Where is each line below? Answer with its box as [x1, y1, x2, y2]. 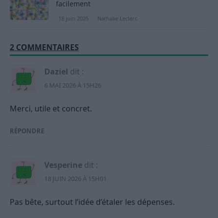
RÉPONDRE [10, 126, 44, 135]
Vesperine [44, 159, 82, 170]
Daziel [44, 66, 68, 77]
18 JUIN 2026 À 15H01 [44, 174, 107, 183]
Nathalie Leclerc [97, 14, 137, 22]
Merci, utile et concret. [10, 103, 92, 114]
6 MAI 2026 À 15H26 [44, 80, 101, 90]
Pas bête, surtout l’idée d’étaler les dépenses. [10, 196, 175, 207]
